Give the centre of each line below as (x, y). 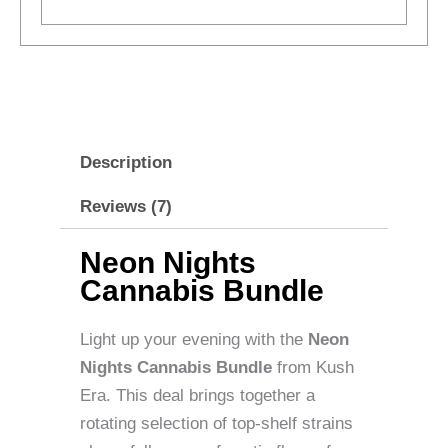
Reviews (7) (126, 207)
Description (126, 163)
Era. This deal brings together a (197, 395)
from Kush (313, 367)
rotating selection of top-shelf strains (216, 423)
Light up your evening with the (194, 339)
